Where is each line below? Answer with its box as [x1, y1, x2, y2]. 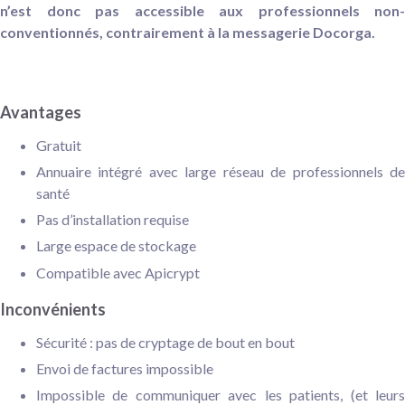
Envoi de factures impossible [36, 360, 213, 378]
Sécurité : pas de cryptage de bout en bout [36, 333, 295, 351]
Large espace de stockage [36, 237, 196, 255]
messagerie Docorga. [232, 23, 375, 41]
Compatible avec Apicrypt [36, 263, 200, 281]
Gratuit [36, 136, 81, 154]
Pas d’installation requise [36, 211, 189, 229]
